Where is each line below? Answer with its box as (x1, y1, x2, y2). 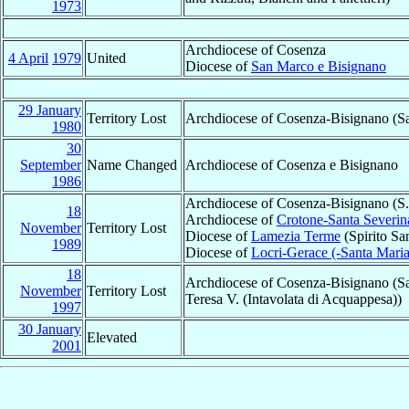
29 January (18, 101, 81, 118)
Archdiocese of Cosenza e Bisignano (185, 156, 398, 173)
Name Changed (87, 156, 177, 173)
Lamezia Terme (251, 227, 341, 244)
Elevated (87, 329, 137, 345)
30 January (18, 320, 81, 337)
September (20, 156, 81, 173)
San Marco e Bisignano (251, 58, 386, 74)
